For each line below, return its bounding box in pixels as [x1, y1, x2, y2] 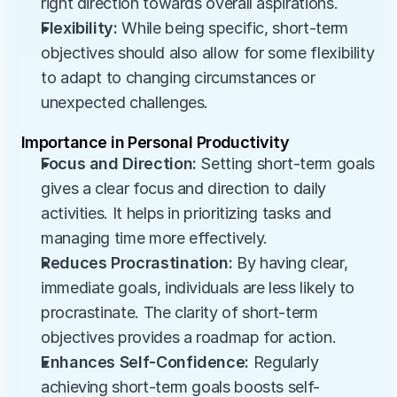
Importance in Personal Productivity [21, 133, 290, 152]
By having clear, [232, 253, 348, 272]
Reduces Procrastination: [41, 253, 233, 272]
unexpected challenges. [41, 93, 209, 112]
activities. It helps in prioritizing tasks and [41, 204, 331, 222]
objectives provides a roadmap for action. [41, 328, 337, 346]
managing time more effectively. [41, 229, 268, 247]
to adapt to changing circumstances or [41, 68, 315, 87]
